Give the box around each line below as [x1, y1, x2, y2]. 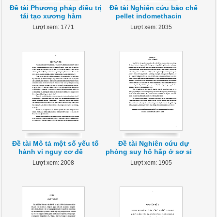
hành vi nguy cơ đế [18, 148, 83, 155]
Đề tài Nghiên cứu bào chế [109, 4, 198, 12]
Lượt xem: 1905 [130, 159, 172, 166]
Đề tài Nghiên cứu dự [118, 139, 189, 147]
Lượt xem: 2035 [130, 24, 172, 31]
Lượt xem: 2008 [32, 159, 74, 166]
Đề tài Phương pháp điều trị [9, 4, 102, 12]
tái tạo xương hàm [20, 12, 81, 20]
